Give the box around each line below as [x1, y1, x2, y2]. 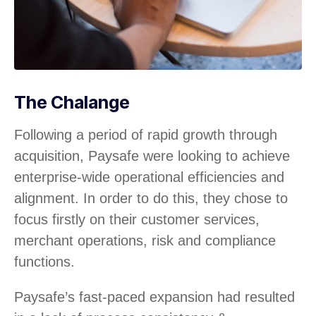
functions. [14, 253, 75, 269]
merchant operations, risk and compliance [14, 232, 276, 248]
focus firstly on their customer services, [14, 211, 260, 227]
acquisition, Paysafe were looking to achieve [14, 147, 290, 164]
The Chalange [14, 91, 130, 113]
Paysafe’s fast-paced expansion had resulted [14, 288, 295, 305]
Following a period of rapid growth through [14, 126, 277, 142]
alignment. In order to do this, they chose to [14, 190, 288, 206]
